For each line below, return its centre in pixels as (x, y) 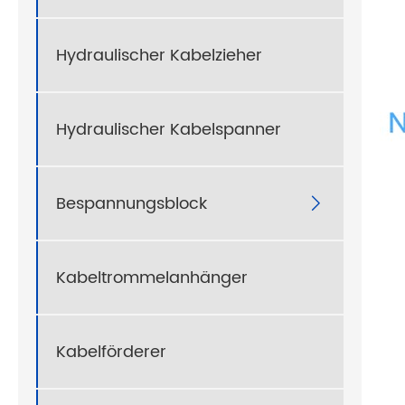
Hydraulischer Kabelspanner (169, 129)
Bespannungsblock (132, 203)
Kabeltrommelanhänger (152, 278)
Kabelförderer (111, 352)
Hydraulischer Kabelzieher (159, 55)
